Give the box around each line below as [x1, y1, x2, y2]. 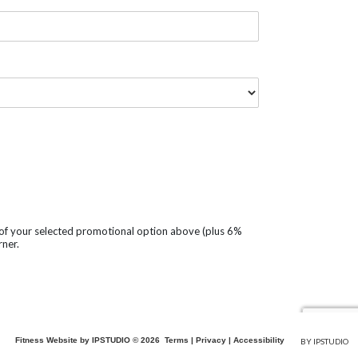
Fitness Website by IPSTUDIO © [14, 335, 141, 344]
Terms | [161, 335, 196, 344]
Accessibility [233, 335, 284, 344]
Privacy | [195, 335, 233, 344]
